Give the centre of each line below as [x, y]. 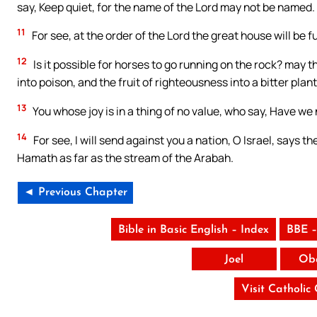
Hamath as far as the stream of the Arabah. [125, 158]
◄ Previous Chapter [75, 193]
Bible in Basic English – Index [194, 230]
